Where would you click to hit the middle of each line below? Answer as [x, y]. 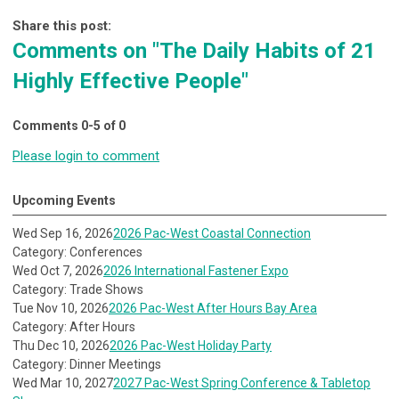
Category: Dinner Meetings [87, 365]
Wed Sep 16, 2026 [63, 234]
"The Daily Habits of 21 [264, 51]
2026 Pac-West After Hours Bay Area [213, 309]
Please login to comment [86, 156]
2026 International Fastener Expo [196, 271]
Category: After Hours [74, 327]
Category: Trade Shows [78, 290]
